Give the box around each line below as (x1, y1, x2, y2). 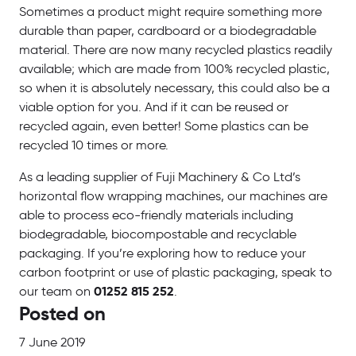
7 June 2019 (19, 336, 85, 350)
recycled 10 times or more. (19, 139, 168, 153)
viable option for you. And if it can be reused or (19, 101, 288, 114)
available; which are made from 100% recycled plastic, (19, 63, 330, 76)
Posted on (19, 304, 106, 324)
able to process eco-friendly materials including (19, 209, 293, 222)
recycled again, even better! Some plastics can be (19, 120, 308, 133)
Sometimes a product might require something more (19, 6, 322, 19)
